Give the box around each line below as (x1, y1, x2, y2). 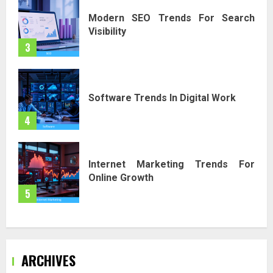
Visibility (88, 25, 126, 37)
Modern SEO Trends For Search (88, 12, 255, 24)
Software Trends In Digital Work (88, 91, 236, 104)
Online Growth (88, 171, 154, 183)
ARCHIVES (21, 250, 76, 271)
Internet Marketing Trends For (88, 158, 255, 170)
